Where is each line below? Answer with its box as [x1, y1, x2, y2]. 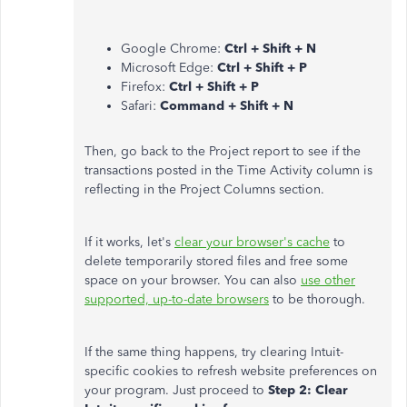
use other [301, 273, 355, 288]
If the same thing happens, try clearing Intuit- [84, 344, 343, 360]
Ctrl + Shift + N [224, 41, 316, 56]
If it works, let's [84, 234, 174, 250]
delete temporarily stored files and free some [84, 253, 348, 269]
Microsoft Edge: [121, 60, 217, 75]
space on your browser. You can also [84, 273, 301, 288]
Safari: [121, 98, 160, 114]
